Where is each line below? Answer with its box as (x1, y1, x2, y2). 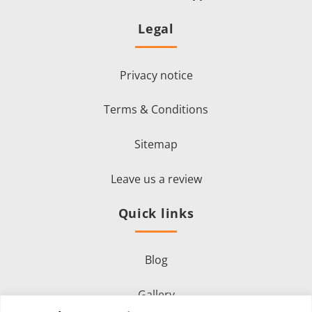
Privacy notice (119, 67, 193, 83)
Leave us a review (110, 171, 202, 187)
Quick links (118, 205, 194, 222)
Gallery (137, 286, 175, 302)
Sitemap (134, 136, 178, 152)
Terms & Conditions (104, 102, 208, 118)
